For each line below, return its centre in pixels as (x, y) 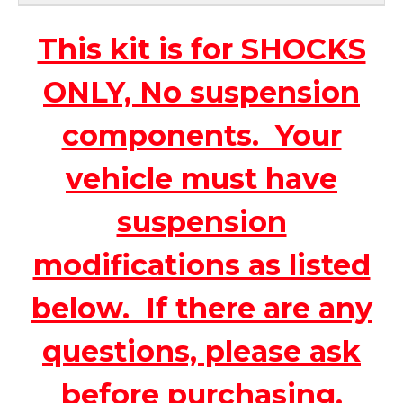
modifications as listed (201, 264)
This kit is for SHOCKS (201, 49)
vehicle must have (201, 178)
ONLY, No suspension (201, 92)
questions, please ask (201, 351)
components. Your (201, 135)
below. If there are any (201, 308)
